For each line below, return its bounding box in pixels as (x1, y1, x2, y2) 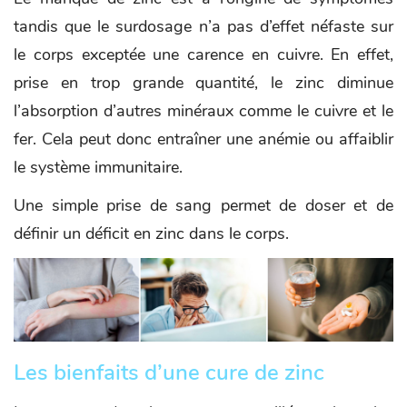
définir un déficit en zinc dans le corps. (14, 222, 289, 244)
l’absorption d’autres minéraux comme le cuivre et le (14, 99, 393, 122)
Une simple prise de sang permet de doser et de (14, 194, 393, 216)
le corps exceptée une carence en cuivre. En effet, (14, 43, 393, 65)
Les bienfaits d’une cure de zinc (14, 358, 324, 388)
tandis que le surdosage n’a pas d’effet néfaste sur (14, 15, 393, 37)
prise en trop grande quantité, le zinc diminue (14, 71, 393, 94)
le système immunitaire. (14, 155, 183, 178)
